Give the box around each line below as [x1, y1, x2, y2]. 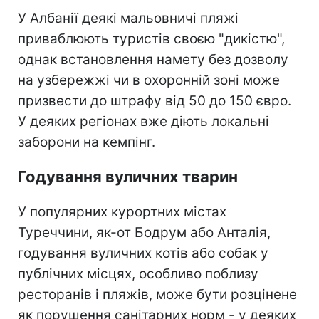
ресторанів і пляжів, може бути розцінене [18, 286, 297, 303]
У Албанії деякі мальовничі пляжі [18, 9, 239, 26]
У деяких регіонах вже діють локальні [18, 113, 269, 130]
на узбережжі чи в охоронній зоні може [18, 71, 280, 88]
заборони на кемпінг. [18, 133, 155, 150]
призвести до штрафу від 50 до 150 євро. [18, 92, 291, 109]
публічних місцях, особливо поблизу [18, 265, 258, 282]
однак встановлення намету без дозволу [18, 51, 288, 68]
